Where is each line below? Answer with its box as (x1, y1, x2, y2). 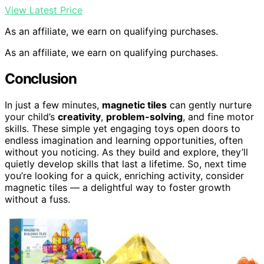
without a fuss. (5, 193, 70, 206)
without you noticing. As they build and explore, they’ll (5, 146, 248, 159)
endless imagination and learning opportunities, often (5, 134, 243, 147)
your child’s (5, 111, 58, 123)
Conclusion (5, 70, 77, 88)
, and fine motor (183, 111, 254, 123)
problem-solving (106, 111, 183, 123)
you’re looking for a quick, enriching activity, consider (5, 170, 244, 182)
